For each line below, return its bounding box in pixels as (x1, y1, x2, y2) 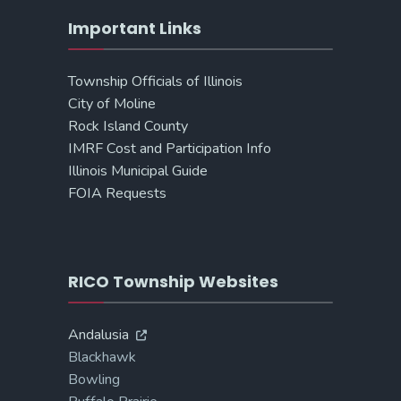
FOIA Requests (68, 183, 166, 203)
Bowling (68, 369, 120, 389)
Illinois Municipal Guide (68, 160, 208, 181)
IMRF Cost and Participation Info (68, 138, 271, 158)
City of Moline (68, 93, 156, 114)
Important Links (68, 16, 201, 39)
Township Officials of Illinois (68, 71, 243, 91)
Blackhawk (68, 346, 136, 367)
